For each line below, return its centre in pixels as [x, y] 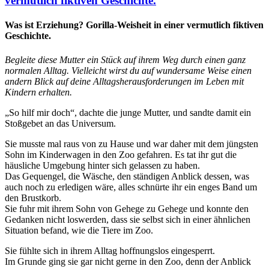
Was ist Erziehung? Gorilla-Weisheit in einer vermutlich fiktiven [134, 25]
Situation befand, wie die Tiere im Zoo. [79, 230]
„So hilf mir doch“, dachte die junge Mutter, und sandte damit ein [128, 112]
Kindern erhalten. [38, 92]
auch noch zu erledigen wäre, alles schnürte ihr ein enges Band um [131, 187]
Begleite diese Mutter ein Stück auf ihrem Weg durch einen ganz [125, 59]
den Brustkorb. [33, 198]
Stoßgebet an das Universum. [60, 123]
